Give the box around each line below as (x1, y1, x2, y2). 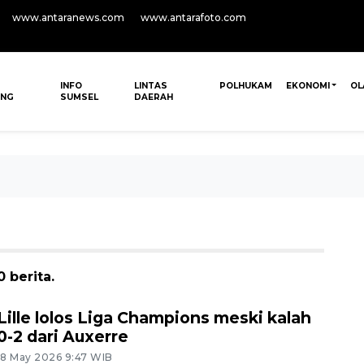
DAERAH (133, 92, 173, 102)
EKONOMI (285, 80, 330, 91)
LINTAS (133, 80, 167, 91)
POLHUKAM (219, 80, 272, 91)
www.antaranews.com (12, 11, 124, 24)
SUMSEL (60, 92, 99, 102)
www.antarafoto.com (141, 11, 246, 24)
